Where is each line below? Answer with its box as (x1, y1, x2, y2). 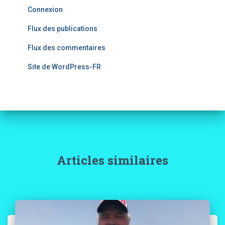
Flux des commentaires (28, 43, 105, 52)
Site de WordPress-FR (28, 62, 101, 71)
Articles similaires (57, 152, 168, 168)
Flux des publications (28, 24, 97, 33)
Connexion (28, 5, 63, 14)
